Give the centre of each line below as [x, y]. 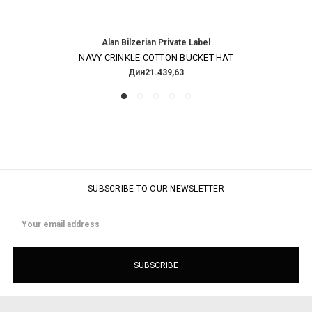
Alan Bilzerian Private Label [156, 42]
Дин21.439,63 [156, 72]
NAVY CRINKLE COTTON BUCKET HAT [156, 57]
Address [29, 226]
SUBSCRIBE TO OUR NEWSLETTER [156, 188]
